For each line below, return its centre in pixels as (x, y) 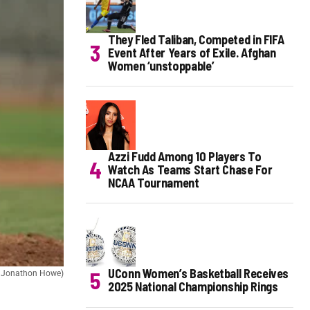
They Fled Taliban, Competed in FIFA (196, 40)
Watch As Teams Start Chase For (190, 170)
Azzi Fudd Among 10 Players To (185, 157)
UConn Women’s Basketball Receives (199, 274)
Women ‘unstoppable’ (161, 66)
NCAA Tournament (154, 183)
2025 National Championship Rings (193, 287)
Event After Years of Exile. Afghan (192, 53)
